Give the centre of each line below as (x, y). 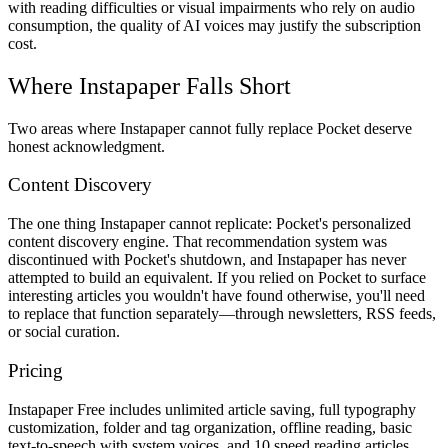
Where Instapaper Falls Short (149, 85)
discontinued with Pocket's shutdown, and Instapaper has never (207, 260)
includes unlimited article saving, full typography (260, 409)
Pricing (35, 370)
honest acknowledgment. (86, 146)
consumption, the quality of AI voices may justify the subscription (214, 25)
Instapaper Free (56, 409)
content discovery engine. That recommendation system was (197, 242)
